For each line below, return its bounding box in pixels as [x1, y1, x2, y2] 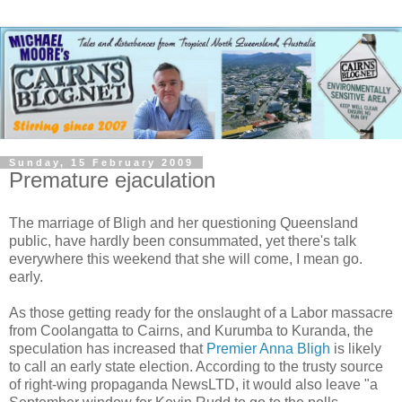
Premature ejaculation [9, 167, 215, 192]
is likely [330, 340, 381, 356]
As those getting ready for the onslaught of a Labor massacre [9, 304, 393, 320]
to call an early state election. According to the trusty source [9, 358, 383, 374]
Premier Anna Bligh [206, 340, 330, 356]
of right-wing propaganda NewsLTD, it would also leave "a [9, 376, 378, 392]
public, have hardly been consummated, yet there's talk [9, 232, 356, 249]
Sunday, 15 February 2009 [9, 156, 194, 168]
